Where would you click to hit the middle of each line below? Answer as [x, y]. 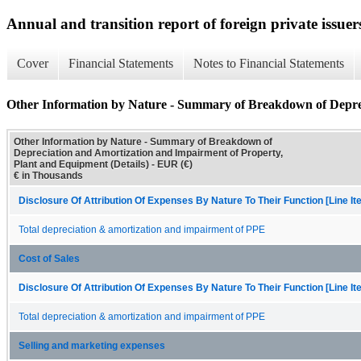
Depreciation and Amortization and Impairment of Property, [148, 153]
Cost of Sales [49, 258]
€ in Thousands [48, 175]
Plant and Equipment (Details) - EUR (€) [103, 164]
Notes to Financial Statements [269, 64]
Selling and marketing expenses [92, 345]
